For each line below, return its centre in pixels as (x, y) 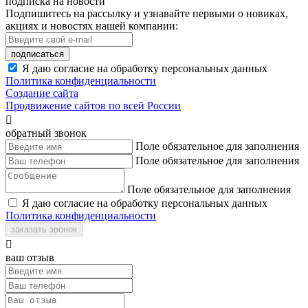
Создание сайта (42, 93)
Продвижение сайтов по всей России (93, 105)
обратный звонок (46, 133)
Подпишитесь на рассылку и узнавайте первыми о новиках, (147, 13)
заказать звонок (44, 229)
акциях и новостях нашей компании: (92, 25)
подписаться (37, 54)
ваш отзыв (30, 257)
